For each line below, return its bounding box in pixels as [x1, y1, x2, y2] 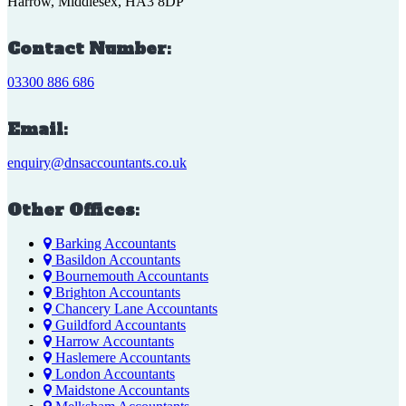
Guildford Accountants [52, 317, 186, 333]
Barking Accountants [52, 236, 176, 252]
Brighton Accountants [52, 285, 180, 301]
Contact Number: [7, 37, 171, 61]
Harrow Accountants [52, 333, 174, 350]
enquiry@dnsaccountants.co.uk [7, 155, 187, 171]
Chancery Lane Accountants [52, 301, 217, 317]
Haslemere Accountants [52, 350, 190, 366]
